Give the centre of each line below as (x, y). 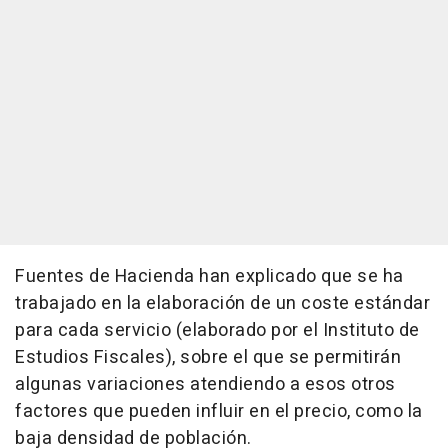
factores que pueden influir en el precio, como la (219, 411)
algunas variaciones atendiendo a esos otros (205, 384)
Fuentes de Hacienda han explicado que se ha (209, 276)
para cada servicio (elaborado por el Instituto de (217, 330)
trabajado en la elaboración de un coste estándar (222, 303)
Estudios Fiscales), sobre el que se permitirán (208, 357)
